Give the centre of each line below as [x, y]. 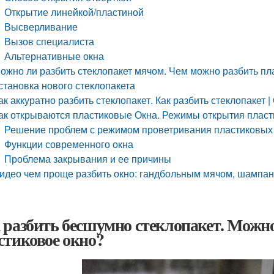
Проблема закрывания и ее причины [88, 159]
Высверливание [41, 27]
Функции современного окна [69, 144]
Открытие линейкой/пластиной [74, 12]
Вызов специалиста [50, 41]
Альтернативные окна [54, 56]
